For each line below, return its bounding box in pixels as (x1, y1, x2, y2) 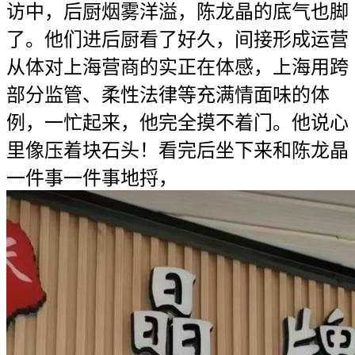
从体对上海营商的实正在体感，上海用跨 (6, 57, 349, 78)
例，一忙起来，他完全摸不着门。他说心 (6, 113, 349, 133)
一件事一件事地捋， (6, 168, 177, 189)
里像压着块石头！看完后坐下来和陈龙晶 (6, 140, 349, 161)
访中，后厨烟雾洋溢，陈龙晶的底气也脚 (6, 2, 349, 22)
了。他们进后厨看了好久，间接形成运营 (6, 29, 349, 50)
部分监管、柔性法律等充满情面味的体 (6, 85, 330, 105)
